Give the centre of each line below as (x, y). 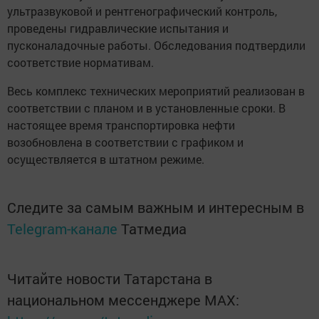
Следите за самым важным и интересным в (156, 207)
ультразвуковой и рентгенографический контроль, (142, 11)
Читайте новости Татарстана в (110, 278)
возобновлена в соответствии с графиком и (125, 142)
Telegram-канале (62, 228)
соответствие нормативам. (80, 62)
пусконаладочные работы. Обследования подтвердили (156, 45)
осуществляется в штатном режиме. (106, 159)
